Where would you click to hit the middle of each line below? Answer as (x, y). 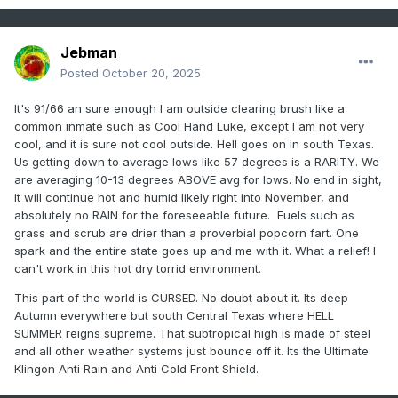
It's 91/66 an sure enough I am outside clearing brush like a (179, 109)
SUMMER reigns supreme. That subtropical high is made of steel (192, 334)
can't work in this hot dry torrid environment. (138, 269)
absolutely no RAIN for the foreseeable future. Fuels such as (184, 215)
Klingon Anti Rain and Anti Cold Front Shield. (136, 369)
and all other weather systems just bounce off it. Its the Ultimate (191, 351)
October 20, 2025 (151, 73)
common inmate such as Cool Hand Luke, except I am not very (189, 127)
